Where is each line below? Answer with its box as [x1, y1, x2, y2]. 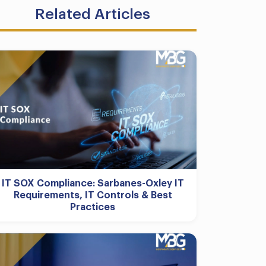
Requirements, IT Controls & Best [13, 191, 172, 200]
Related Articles [35, 7, 150, 21]
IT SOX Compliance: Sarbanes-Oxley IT [1, 179, 184, 188]
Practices [70, 202, 115, 212]
